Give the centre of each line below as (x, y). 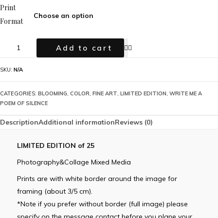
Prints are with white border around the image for (97, 179)
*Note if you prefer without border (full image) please (102, 204)
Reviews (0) (134, 122)
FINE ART (105, 93)
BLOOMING (53, 93)
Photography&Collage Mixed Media (74, 162)
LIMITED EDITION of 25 (56, 145)
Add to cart (84, 48)
